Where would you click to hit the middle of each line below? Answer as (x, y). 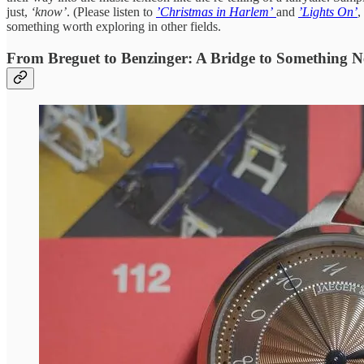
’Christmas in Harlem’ (214, 12)
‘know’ (49, 12)
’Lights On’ (328, 12)
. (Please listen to (111, 12)
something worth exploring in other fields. (114, 27)
